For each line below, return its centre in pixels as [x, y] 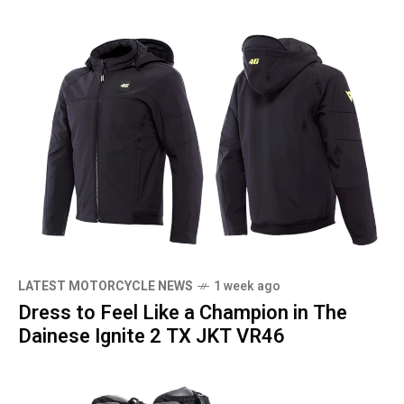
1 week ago [247, 287]
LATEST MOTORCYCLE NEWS [106, 287]
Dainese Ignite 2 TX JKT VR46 [151, 337]
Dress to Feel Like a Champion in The [183, 313]
